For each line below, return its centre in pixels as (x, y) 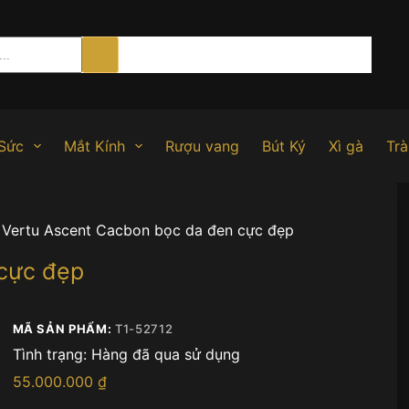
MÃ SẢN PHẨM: (63, 328)
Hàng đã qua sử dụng (165, 354)
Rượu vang (202, 146)
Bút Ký (283, 146)
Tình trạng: (49, 354)
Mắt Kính (94, 146)
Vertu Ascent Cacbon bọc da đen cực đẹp (148, 230)
